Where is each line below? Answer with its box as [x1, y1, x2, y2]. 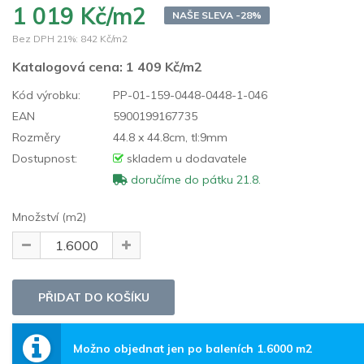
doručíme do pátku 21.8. [128, 171, 261, 187]
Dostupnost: [12, 150, 77, 166]
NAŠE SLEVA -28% [172, 8, 262, 21]
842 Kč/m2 [80, 32, 128, 45]
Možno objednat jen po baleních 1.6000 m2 [73, 340, 312, 356]
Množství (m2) [12, 209, 86, 224]
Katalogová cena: [12, 58, 126, 75]
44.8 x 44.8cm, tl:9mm [110, 129, 227, 145]
